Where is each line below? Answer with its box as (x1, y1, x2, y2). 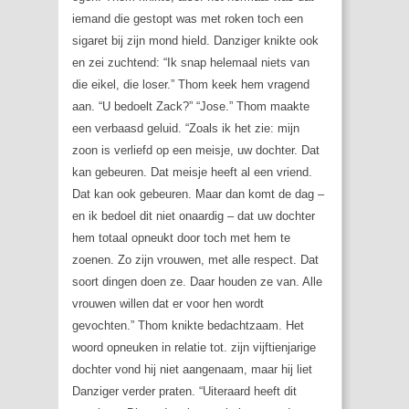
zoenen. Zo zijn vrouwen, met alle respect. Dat (72, 253, 319, 267)
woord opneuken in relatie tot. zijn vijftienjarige (72, 341, 316, 355)
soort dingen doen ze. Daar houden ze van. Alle (72, 275, 322, 289)
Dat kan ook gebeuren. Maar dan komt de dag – (72, 187, 324, 202)
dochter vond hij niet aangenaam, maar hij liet (72, 362, 312, 377)
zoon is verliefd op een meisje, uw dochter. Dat (72, 143, 320, 158)
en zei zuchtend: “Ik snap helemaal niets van (72, 56, 309, 70)
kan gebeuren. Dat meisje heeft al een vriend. (72, 165, 312, 180)
